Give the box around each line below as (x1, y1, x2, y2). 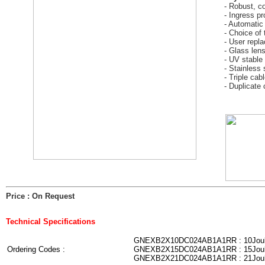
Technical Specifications (6, 217, 95, 226)
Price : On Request (6, 192, 75, 201)
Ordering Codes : (7, 245, 65, 254)
